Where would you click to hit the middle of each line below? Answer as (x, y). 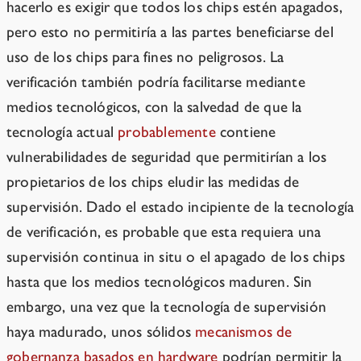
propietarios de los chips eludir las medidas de (153, 182)
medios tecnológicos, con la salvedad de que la (154, 107)
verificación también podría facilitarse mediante (156, 82)
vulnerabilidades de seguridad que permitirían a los (167, 157)
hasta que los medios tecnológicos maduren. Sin (160, 282)
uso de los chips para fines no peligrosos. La (145, 57)
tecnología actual (62, 132)
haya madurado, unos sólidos (101, 332)
